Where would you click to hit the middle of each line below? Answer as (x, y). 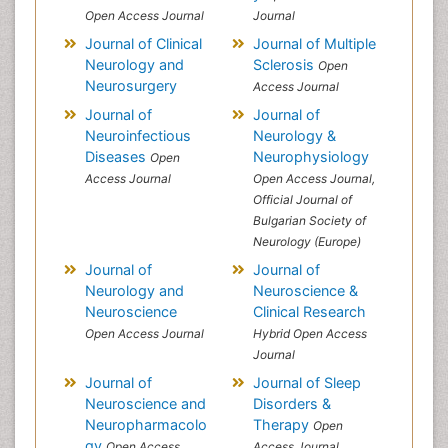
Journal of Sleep (306, 382)
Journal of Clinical (143, 43)
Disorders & (291, 403)
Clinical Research (309, 311)
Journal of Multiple (314, 43)
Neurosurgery (130, 85)
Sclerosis (285, 64)
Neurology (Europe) (306, 241)
